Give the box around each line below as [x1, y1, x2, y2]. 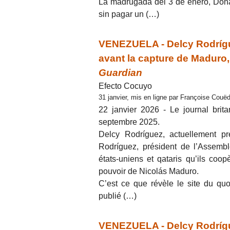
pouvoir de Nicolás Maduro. [99, 166, 199, 176]
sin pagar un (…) [99, 9, 159, 18]
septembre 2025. [99, 117, 160, 126]
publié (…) [99, 191, 137, 200]
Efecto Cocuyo [99, 81, 152, 90]
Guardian [99, 67, 142, 78]
